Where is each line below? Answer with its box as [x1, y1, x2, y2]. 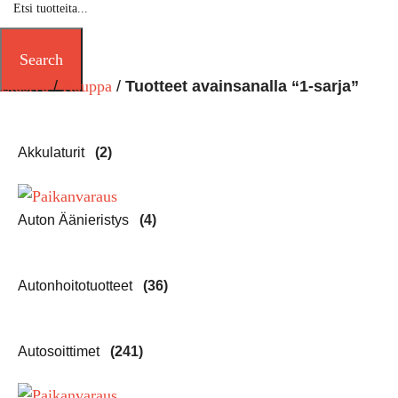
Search [20, 51, 63, 69]
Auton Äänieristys [18, 212, 132, 228]
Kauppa [62, 77, 112, 96]
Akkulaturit [18, 145, 88, 161]
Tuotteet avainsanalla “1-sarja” [125, 77, 359, 96]
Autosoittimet [18, 344, 103, 360]
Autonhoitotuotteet [18, 278, 136, 294]
